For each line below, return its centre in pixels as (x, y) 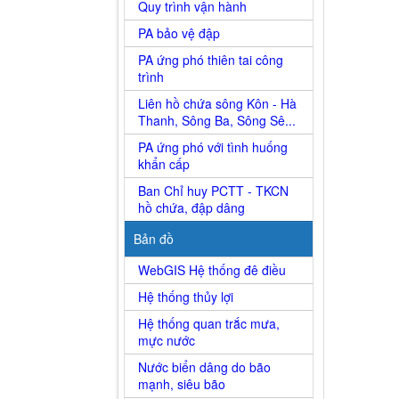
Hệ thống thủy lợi (186, 297)
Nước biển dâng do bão (204, 367)
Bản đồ (154, 239)
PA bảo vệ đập (179, 33)
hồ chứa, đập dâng (191, 208)
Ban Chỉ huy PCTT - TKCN (213, 191)
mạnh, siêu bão (182, 384)
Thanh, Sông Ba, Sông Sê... (217, 121)
